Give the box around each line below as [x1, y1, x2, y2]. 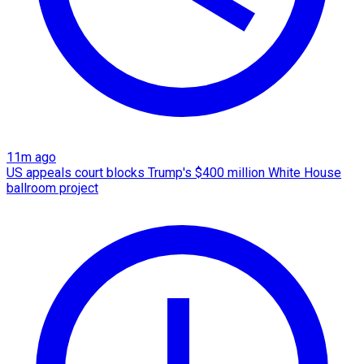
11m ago [6, 149, 56, 166]
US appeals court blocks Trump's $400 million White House [6, 165, 341, 181]
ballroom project [6, 180, 98, 197]
